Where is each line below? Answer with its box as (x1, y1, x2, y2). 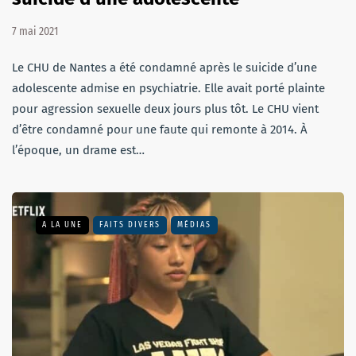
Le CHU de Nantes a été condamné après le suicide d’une (12, 60, 317, 75)
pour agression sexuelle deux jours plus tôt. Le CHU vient (12, 102, 319, 117)
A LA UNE (42, 220, 83, 230)
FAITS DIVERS (99, 220, 161, 230)
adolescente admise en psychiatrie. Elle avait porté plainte (12, 81, 325, 96)
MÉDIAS (177, 220, 211, 230)
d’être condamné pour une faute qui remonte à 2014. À (12, 122, 308, 137)
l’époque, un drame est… (12, 143, 145, 158)
